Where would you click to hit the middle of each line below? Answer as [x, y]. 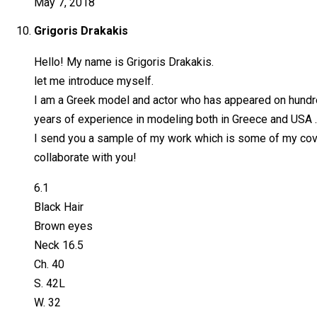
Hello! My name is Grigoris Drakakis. [124, 62]
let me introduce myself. [94, 81]
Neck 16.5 [59, 246]
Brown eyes [63, 226]
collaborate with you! [85, 158]
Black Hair [59, 207]
